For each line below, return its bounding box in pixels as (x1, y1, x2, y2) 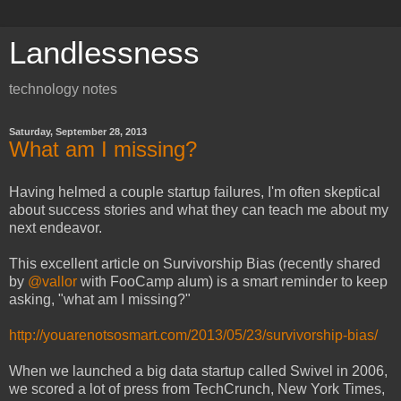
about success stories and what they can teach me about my (9, 201, 388, 218)
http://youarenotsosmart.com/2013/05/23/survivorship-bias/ (9, 327, 378, 343)
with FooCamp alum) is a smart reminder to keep (77, 273, 388, 289)
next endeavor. (9, 219, 102, 235)
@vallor (28, 273, 77, 289)
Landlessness (9, 36, 200, 70)
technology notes (9, 81, 117, 97)
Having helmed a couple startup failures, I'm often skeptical (9, 183, 380, 200)
